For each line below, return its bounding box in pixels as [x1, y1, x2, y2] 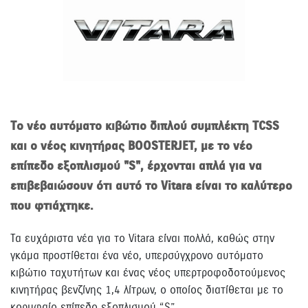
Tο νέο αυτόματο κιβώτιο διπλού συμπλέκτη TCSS [10, 118, 279, 135]
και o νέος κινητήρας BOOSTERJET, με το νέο [10, 138, 252, 155]
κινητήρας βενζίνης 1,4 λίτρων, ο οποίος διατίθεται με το [10, 283, 283, 297]
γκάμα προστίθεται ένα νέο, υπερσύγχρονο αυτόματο [10, 248, 263, 263]
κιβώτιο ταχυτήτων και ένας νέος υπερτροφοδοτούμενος [10, 265, 285, 280]
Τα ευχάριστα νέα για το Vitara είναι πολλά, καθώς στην [10, 231, 274, 245]
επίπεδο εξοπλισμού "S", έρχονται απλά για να [10, 158, 262, 175]
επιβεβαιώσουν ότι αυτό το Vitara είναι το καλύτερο [10, 178, 292, 195]
